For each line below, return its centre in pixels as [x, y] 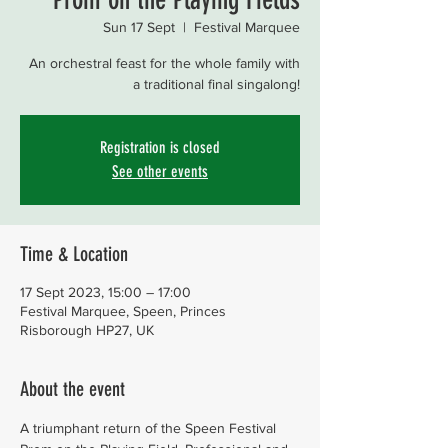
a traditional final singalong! [216, 84]
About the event [72, 389]
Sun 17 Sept [139, 27]
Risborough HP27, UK [87, 330]
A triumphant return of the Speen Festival [150, 428]
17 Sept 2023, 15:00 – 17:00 [105, 292]
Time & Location [74, 254]
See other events [160, 171]
